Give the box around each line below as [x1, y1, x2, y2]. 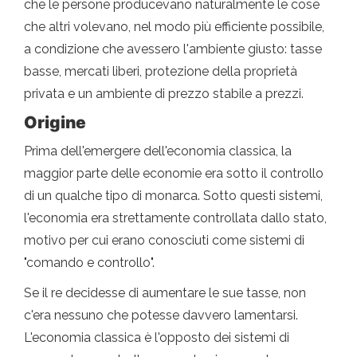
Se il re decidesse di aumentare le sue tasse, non [24, 285, 306, 301]
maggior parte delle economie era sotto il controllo [24, 166, 324, 182]
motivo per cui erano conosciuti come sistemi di [24, 233, 304, 249]
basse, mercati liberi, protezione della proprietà [24, 64, 297, 80]
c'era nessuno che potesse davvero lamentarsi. [24, 308, 298, 324]
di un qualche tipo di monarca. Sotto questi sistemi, [24, 188, 323, 204]
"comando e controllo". [24, 255, 155, 271]
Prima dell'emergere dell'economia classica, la [24, 143, 292, 159]
